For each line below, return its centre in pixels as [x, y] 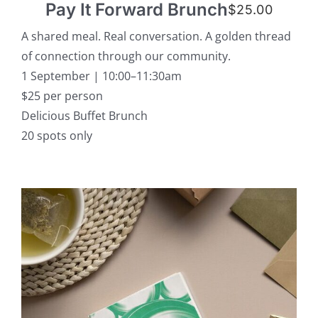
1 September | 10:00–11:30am [101, 76]
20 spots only [56, 136]
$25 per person [62, 96]
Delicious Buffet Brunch [84, 116]
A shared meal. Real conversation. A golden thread [156, 37]
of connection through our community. [126, 56]
